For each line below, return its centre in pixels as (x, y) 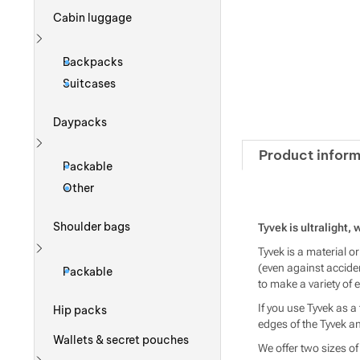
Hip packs (80, 310)
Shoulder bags (92, 227)
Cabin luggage (93, 17)
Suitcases (89, 84)
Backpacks (92, 62)
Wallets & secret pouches (121, 340)
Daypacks (80, 123)
